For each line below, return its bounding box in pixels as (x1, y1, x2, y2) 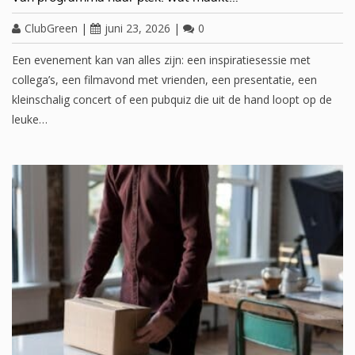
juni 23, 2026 (105, 20, 170, 36)
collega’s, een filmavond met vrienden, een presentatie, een (12, 71, 317, 87)
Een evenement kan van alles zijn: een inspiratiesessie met (12, 52, 311, 67)
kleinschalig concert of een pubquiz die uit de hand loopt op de (12, 91, 332, 107)
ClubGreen (25, 20, 78, 36)
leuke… (12, 111, 48, 127)
